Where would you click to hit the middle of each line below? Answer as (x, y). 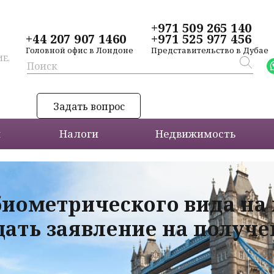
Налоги (79, 133)
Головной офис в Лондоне (80, 50)
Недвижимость (195, 133)
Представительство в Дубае (210, 50)
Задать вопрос (89, 106)
